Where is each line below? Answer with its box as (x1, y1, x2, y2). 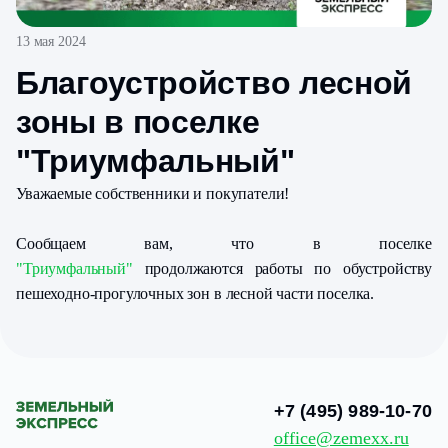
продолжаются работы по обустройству (132, 259, 432, 277)
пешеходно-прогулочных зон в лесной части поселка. (16, 284, 375, 302)
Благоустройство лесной (16, 64, 412, 101)
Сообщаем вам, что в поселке (16, 234, 432, 252)
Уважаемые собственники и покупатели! (16, 184, 294, 202)
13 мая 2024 (16, 33, 86, 49)
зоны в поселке (16, 103, 260, 140)
